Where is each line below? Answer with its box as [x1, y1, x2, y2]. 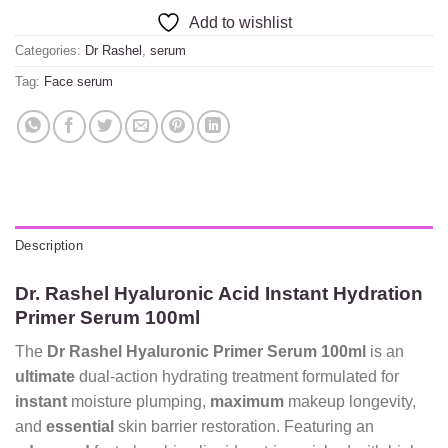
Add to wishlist [189, 13, 292, 31]
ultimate [15, 368, 75, 386]
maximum [210, 393, 284, 411]
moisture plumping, [67, 393, 210, 411]
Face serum [44, 73, 113, 89]
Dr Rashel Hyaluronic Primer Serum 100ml [47, 343, 366, 361]
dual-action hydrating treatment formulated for [75, 368, 399, 386]
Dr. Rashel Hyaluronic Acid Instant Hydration [15, 282, 423, 304]
